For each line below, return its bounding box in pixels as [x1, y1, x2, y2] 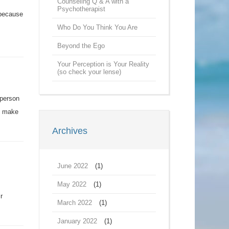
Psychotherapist [57, 5, 105, 13]
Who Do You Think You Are [57, 24, 138, 31]
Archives [52, 126, 87, 136]
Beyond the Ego [57, 42, 105, 50]
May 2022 [57, 180, 86, 188]
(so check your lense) [57, 68, 121, 76]
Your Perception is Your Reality [57, 60, 149, 68]
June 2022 [57, 162, 88, 170]
